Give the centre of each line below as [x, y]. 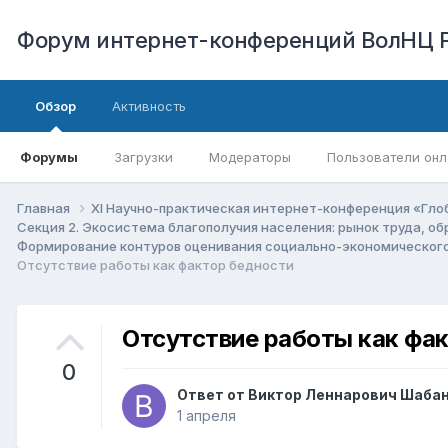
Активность [149, 106]
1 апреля [206, 416]
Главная [45, 207]
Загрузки [143, 157]
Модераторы [250, 157]
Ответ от [212, 395]
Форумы [49, 157]
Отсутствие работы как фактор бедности [155, 264]
